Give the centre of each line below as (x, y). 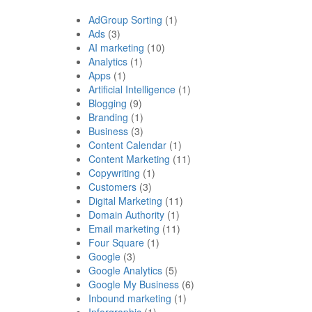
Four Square (116, 242)
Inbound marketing (130, 298)
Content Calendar (127, 145)
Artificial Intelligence (132, 89)
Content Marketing (129, 158)
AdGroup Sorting (125, 19)
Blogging (108, 103)
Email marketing (124, 228)
